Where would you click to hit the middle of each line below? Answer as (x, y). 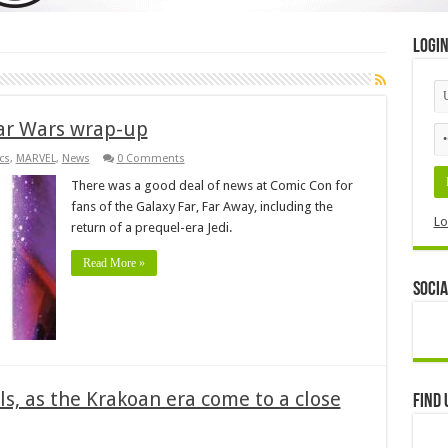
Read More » (113, 262)
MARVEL (35, 158)
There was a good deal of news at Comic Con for (211, 185)
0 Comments (150, 158)
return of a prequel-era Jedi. (151, 227)
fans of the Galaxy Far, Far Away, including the (201, 206)
